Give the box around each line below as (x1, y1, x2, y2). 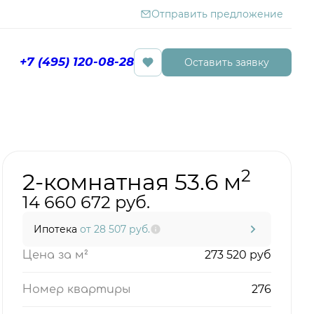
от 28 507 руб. (80, 223, 150, 235)
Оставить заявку (184, 55, 269, 69)
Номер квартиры (22, 283, 130, 296)
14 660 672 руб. (22, 192, 150, 212)
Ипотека (34, 223, 80, 235)
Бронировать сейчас (161, 86, 269, 98)
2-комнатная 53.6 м (22, 168, 241, 196)
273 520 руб (205, 248, 271, 261)
